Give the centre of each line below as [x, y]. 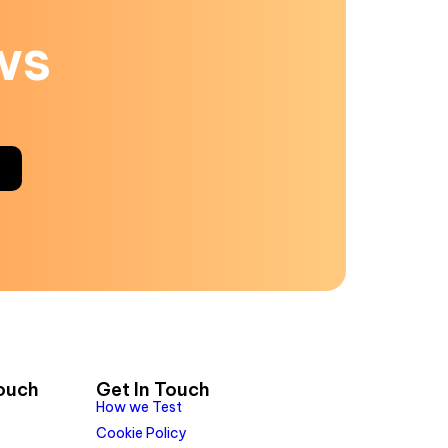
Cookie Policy [141, 432]
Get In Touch [152, 389]
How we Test [138, 406]
